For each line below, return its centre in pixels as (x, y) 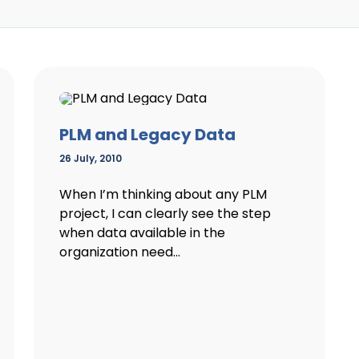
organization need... (120, 252)
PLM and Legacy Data (147, 134)
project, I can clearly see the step (165, 213)
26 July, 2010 (91, 158)
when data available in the (142, 232)
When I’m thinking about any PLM (163, 194)
